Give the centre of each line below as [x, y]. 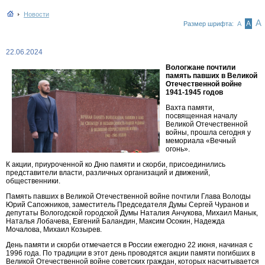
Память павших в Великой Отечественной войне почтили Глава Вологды [128, 196]
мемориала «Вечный [201, 141]
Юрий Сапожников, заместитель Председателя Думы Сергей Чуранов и [127, 205]
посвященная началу [201, 116]
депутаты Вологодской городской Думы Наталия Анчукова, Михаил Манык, [132, 213]
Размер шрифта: [209, 24]
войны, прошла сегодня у [208, 132]
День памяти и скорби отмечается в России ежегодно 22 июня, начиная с [129, 245]
